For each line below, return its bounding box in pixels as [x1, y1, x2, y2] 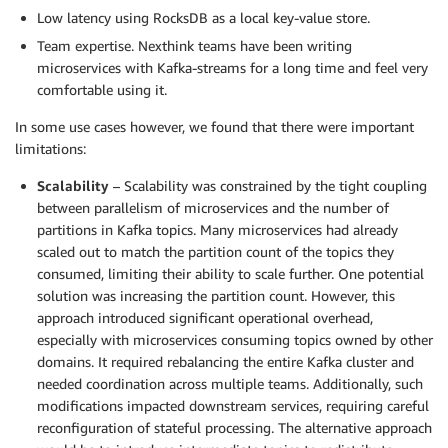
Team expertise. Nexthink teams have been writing [37, 36, 352, 54]
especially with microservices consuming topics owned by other [37, 330, 433, 348]
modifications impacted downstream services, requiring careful [37, 396, 429, 414]
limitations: [15, 139, 86, 157]
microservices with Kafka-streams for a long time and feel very [37, 58, 428, 76]
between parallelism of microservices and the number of [37, 198, 389, 216]
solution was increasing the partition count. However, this [37, 286, 395, 304]
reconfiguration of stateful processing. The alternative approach [37, 418, 432, 436]
